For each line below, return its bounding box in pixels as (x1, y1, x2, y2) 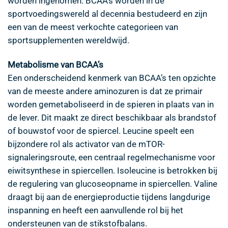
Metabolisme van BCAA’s (8, 59, 103, 70)
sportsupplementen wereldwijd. (8, 35, 129, 45)
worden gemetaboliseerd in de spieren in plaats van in (8, 99, 214, 109)
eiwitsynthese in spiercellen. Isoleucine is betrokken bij (8, 165, 217, 176)
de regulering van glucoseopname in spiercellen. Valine (8, 178, 217, 189)
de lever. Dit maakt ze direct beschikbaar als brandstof (8, 112, 216, 123)
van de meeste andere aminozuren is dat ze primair (8, 85, 203, 96)
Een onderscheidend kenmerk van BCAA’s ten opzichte (8, 72, 216, 83)
